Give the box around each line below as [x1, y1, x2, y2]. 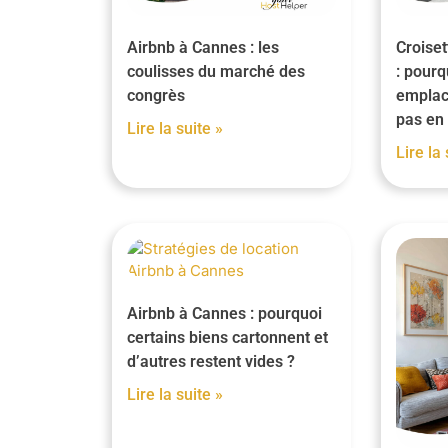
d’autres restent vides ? [127, 352, 295, 372]
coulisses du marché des [127, 62, 305, 82]
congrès [127, 86, 185, 106]
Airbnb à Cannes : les [127, 38, 279, 58]
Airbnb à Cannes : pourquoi [127, 304, 322, 324]
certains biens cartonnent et [127, 328, 328, 348]
